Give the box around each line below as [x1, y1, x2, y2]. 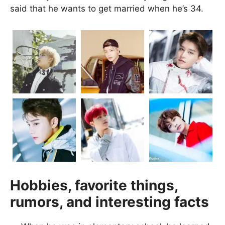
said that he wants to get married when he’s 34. [10, 3, 203, 14]
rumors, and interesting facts [10, 193, 209, 210]
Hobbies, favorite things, [10, 176, 178, 194]
